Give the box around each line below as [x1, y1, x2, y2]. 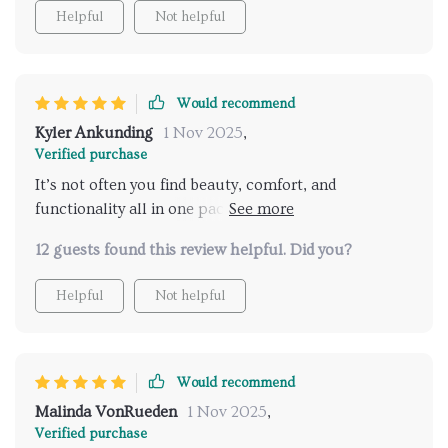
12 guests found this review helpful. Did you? [35, 241, 352, 260]
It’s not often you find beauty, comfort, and [35, 176, 336, 195]
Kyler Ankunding [35, 124, 153, 143]
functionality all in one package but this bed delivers [35, 200, 405, 219]
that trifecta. [35, 224, 123, 243]
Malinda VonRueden [35, 403, 177, 422]
